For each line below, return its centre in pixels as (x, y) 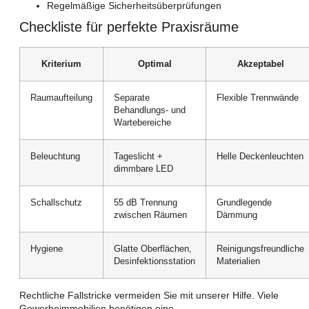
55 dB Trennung (146, 203)
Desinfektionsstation (154, 262)
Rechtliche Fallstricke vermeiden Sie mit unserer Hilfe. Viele (149, 296)
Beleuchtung (55, 157)
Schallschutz (56, 203)
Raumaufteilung (61, 98)
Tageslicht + (138, 157)
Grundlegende (244, 203)
